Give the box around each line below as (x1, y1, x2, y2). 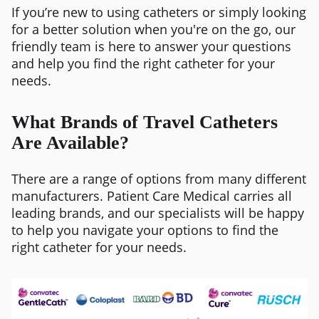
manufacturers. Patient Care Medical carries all (11, 187, 292, 204)
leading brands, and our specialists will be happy (11, 204, 304, 221)
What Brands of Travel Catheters (11, 111, 278, 132)
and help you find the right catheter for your (11, 54, 275, 72)
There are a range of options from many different (11, 169, 306, 187)
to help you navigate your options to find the (11, 221, 278, 239)
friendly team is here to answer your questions (11, 37, 291, 55)
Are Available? (11, 132, 129, 153)
